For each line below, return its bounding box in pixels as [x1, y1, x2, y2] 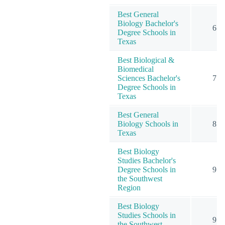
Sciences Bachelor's [118, 73, 180, 82]
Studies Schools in [118, 210, 176, 219]
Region [118, 183, 141, 192]
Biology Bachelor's [118, 19, 178, 28]
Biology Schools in [118, 119, 178, 128]
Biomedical [118, 64, 154, 73]
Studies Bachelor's [118, 156, 176, 165]
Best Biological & [118, 55, 174, 64]
